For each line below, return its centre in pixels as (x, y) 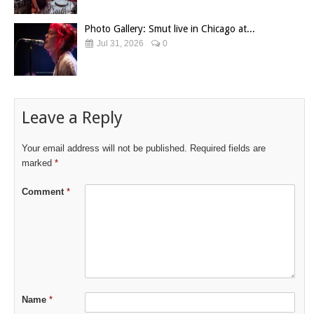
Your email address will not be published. (104, 148)
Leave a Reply (72, 117)
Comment (44, 191)
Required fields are (228, 148)
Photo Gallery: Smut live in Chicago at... (170, 28)
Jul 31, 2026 (119, 43)
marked (38, 163)
